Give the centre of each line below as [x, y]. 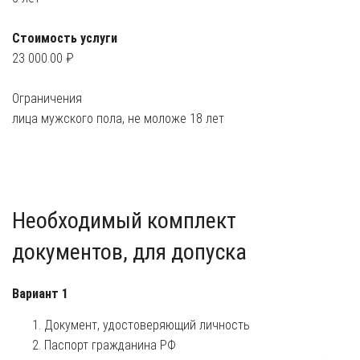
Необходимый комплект [124, 220]
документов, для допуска [129, 252]
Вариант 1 [40, 293]
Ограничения [47, 98]
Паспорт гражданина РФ [110, 345]
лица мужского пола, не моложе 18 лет [118, 118]
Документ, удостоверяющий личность [147, 325]
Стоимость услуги [65, 38]
